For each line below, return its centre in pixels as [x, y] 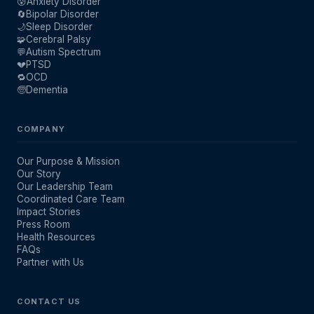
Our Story [39, 173]
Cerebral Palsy [59, 39]
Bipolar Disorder [62, 14]
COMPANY [41, 129]
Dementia [47, 89]
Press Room [43, 224]
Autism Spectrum [63, 52]
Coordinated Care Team [71, 199]
